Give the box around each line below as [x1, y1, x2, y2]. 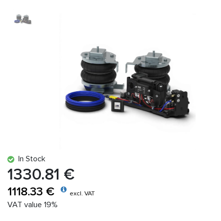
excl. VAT [70, 189, 95, 197]
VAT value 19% [7, 199, 58, 210]
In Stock [14, 153, 45, 164]
